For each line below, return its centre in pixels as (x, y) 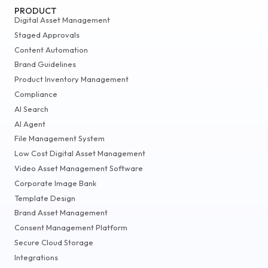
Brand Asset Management (61, 213)
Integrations (36, 257)
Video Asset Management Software (79, 168)
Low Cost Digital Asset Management (80, 153)
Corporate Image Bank (55, 183)
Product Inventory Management (71, 79)
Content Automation (51, 49)
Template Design (45, 198)
